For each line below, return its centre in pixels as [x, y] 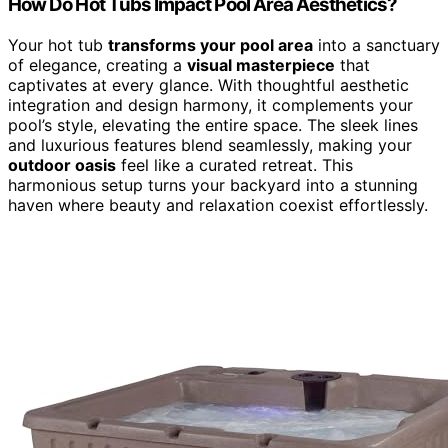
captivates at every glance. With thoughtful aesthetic [208, 84]
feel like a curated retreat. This [234, 164]
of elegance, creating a [97, 64]
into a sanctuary [376, 44]
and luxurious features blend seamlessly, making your [210, 144]
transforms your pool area [210, 44]
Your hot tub [58, 44]
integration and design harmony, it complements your [210, 104]
